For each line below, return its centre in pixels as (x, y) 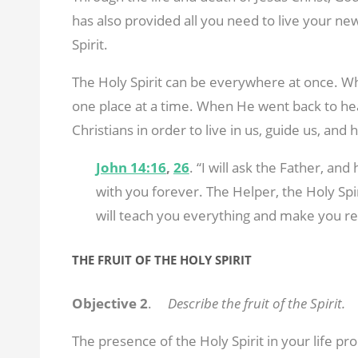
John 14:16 (131, 168)
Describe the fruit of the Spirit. (256, 303)
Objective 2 (109, 303)
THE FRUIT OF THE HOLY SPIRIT (161, 260)
